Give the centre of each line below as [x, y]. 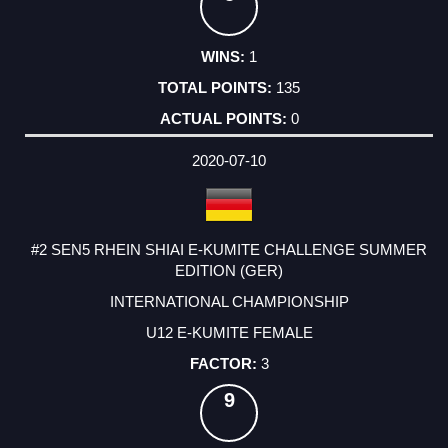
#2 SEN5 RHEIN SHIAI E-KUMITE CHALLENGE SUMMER [229, 249]
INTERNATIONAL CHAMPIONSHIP [229, 301]
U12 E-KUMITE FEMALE [229, 332]
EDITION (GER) [229, 270]
